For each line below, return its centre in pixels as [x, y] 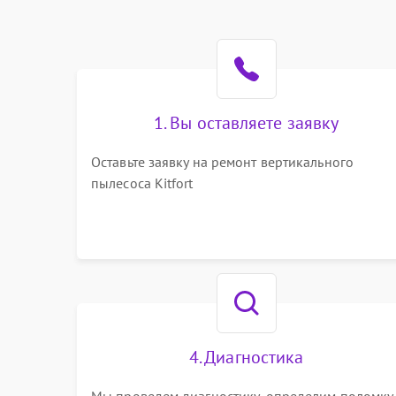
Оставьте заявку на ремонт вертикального [222, 162]
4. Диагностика [246, 357]
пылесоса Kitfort [142, 183]
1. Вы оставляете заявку [247, 123]
